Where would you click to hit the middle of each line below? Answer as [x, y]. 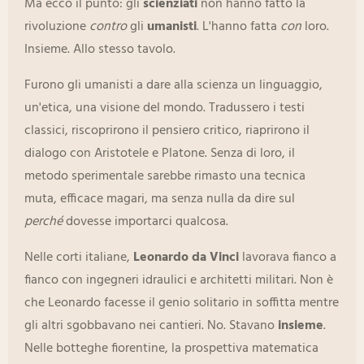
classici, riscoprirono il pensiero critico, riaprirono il [167, 131]
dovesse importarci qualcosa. [145, 222]
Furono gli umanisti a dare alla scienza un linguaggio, [173, 86]
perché [43, 222]
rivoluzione [57, 27]
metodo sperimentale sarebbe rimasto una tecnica [165, 177]
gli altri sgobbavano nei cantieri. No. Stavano [151, 326]
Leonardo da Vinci [186, 258]
